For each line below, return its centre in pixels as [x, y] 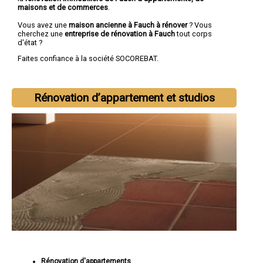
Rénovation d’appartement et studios [124, 98]
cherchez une [41, 33]
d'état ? [30, 42]
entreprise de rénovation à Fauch [121, 33]
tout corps [194, 33]
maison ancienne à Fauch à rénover [128, 25]
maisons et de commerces [63, 7]
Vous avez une [43, 25]
